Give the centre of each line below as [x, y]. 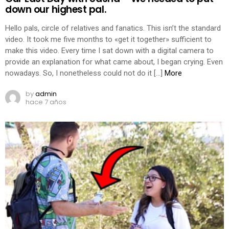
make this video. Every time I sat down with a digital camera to [109, 50]
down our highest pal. [56, 10]
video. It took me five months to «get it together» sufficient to [108, 39]
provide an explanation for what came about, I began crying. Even [114, 62]
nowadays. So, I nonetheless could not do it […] [85, 73]
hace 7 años [46, 102]
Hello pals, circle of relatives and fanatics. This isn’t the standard [113, 28]
